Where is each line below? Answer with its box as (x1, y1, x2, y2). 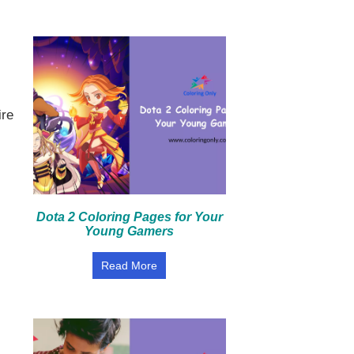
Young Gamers (85, 224, 175, 238)
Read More (101, 259, 158, 272)
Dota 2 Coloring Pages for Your (36, 210, 223, 224)
